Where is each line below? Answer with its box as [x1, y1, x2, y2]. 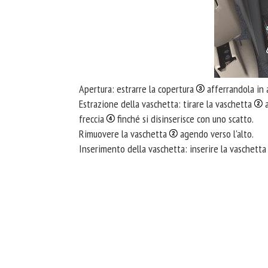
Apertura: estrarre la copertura [79, 82, 196, 96]
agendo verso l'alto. [178, 127, 254, 141]
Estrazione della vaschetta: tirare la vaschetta [79, 97, 254, 111]
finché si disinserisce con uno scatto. [115, 112, 254, 126]
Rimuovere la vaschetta [79, 127, 169, 141]
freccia [79, 112, 106, 126]
